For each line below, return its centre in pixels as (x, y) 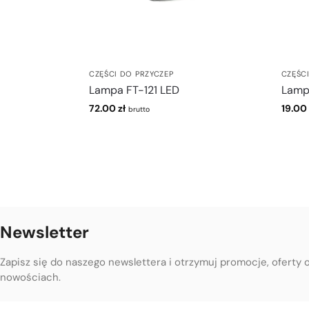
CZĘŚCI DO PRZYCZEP (131, 73)
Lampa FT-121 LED (134, 90)
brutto (139, 109)
